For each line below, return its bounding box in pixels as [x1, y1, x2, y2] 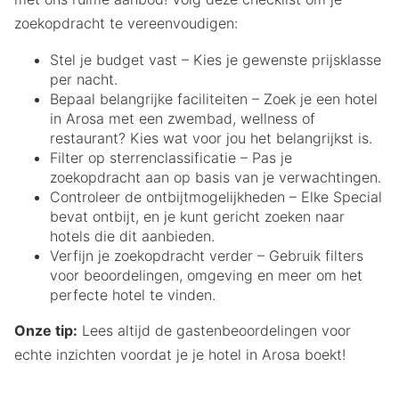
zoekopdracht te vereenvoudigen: [14, 14, 238, 33]
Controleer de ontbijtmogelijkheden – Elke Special [50, 188, 382, 207]
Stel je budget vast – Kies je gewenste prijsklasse [50, 51, 381, 69]
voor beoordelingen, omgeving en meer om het [50, 266, 362, 285]
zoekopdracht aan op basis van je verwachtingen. [50, 168, 381, 187]
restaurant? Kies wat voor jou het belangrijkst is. [50, 129, 372, 148]
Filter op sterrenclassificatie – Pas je [50, 149, 292, 167]
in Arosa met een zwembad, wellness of [50, 110, 315, 128]
